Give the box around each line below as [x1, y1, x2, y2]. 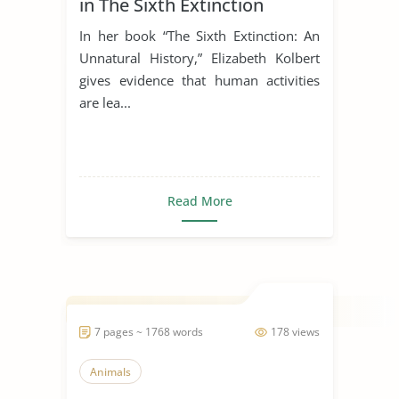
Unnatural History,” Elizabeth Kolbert [79, 48, 320, 67]
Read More [167, 191, 232, 209]
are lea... [79, 93, 131, 111]
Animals [90, 363, 131, 379]
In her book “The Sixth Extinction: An [79, 26, 320, 45]
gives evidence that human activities [79, 70, 320, 89]
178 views [271, 323, 320, 339]
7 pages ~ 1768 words [94, 323, 203, 339]
